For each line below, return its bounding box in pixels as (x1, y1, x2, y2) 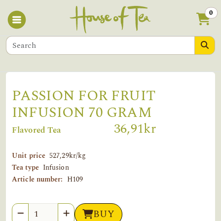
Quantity (11, 203, 45, 216)
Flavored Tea (12, 123, 62, 137)
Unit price (12, 150, 45, 161)
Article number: (12, 174, 63, 185)
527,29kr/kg (49, 150, 86, 161)
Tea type (12, 162, 39, 173)
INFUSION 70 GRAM (12, 102, 152, 123)
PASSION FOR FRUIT (12, 85, 156, 107)
